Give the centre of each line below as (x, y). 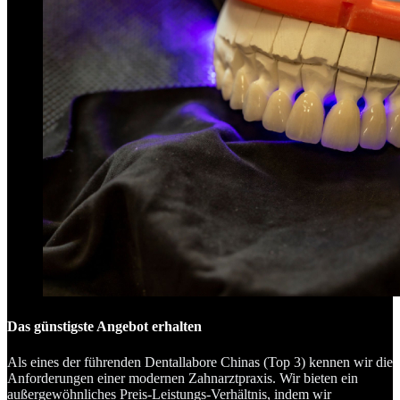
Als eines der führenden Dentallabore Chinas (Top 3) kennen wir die (200, 362)
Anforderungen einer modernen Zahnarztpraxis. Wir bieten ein (183, 378)
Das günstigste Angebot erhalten (104, 327)
